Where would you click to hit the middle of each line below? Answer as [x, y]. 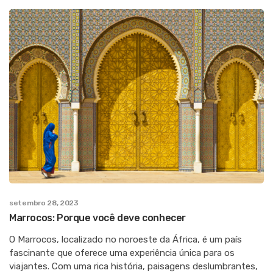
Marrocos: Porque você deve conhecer [97, 218]
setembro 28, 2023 [44, 203]
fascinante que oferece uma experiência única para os [122, 253]
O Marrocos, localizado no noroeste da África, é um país [126, 240]
